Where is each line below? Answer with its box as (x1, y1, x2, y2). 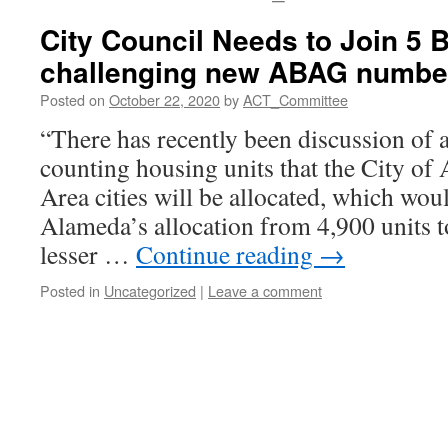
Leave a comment (208, 280, 322, 301)
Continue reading (136, 237, 319, 271)
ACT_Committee (243, 89, 348, 110)
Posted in (40, 280, 100, 301)
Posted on (40, 89, 105, 110)
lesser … (40, 237, 136, 271)
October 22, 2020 (109, 89, 220, 110)
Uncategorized (104, 280, 196, 301)
